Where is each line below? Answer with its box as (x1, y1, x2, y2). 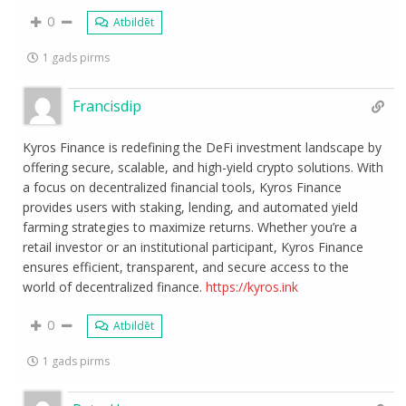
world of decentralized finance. (23, 278, 207, 295)
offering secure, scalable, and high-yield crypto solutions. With (23, 159, 384, 176)
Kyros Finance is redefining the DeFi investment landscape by (23, 139, 382, 156)
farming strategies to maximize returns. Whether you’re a (23, 218, 358, 236)
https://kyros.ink (206, 278, 299, 295)
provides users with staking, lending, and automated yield (23, 198, 359, 216)
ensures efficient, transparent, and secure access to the (23, 258, 350, 275)
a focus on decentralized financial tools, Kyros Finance (23, 179, 343, 196)
